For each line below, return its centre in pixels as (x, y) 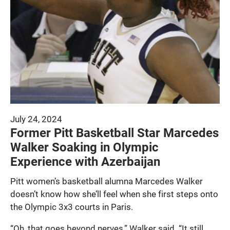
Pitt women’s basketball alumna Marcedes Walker (107, 181)
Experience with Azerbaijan (85, 161)
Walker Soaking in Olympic (84, 147)
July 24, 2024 (36, 119)
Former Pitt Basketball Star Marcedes (114, 132)
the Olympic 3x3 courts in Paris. (72, 206)
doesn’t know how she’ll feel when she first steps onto (114, 194)
